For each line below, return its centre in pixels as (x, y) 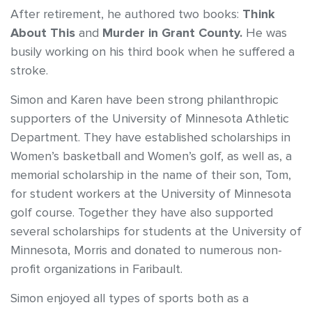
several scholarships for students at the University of (156, 232)
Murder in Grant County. (172, 33)
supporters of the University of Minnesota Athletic (150, 119)
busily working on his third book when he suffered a (153, 52)
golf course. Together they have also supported (142, 213)
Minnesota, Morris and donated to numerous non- (146, 251)
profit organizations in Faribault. (96, 270)
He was (265, 33)
